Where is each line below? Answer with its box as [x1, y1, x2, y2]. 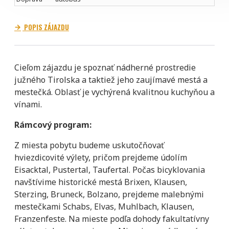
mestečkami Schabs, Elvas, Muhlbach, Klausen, [14, 200, 194, 212]
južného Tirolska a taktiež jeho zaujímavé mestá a [14, 74, 208, 85]
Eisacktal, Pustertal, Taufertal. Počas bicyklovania [14, 164, 205, 175]
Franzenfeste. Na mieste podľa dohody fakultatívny [14, 213, 209, 224]
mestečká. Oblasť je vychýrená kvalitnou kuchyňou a [14, 86, 215, 98]
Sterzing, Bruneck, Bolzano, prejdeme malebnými [14, 188, 204, 200]
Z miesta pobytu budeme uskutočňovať [14, 139, 164, 151]
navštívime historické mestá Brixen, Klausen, [14, 176, 187, 188]
